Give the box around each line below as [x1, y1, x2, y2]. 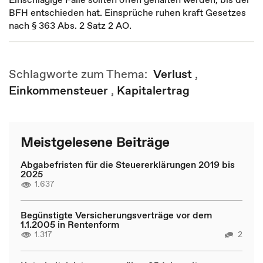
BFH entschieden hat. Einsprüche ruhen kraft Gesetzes [9, 6, 246, 19]
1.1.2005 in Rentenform [21, 217, 119, 231]
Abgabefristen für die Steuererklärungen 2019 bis [21, 158, 235, 171]
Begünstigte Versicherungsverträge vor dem [21, 208, 212, 221]
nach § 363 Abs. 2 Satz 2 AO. [9, 19, 134, 32]
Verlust [153, 66, 192, 82]
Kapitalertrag [117, 82, 190, 99]
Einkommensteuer [9, 82, 108, 99]
